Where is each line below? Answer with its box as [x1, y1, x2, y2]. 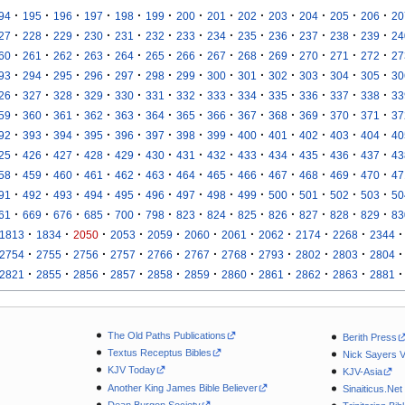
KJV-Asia [343, 366, 383, 378]
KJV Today [107, 364, 155, 376]
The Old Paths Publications [107, 330, 226, 342]
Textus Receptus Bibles [107, 347, 212, 359]
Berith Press [343, 331, 398, 343]
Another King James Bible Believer [107, 381, 258, 393]
